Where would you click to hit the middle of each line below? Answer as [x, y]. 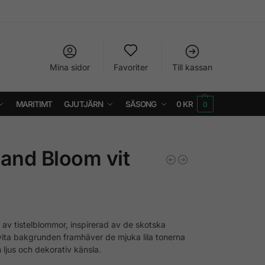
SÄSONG [141, 104]
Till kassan [192, 67]
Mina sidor [70, 67]
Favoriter [131, 67]
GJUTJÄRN [84, 104]
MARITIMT [34, 104]
